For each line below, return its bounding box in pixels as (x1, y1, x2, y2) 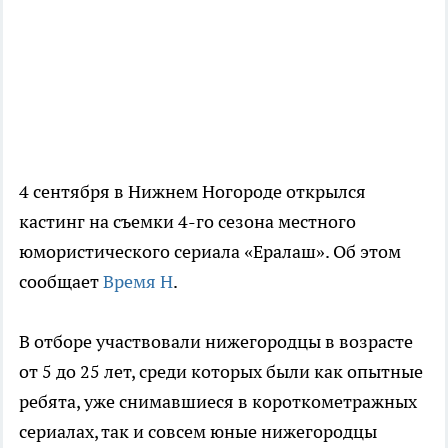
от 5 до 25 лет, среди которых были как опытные (19, 360, 423, 384)
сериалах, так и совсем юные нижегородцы (19, 420, 377, 444)
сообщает (19, 270, 103, 294)
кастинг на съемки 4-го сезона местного (19, 210, 356, 234)
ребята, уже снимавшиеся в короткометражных (19, 390, 417, 414)
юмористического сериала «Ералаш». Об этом (19, 240, 401, 264)
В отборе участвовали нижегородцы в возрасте (19, 330, 413, 354)
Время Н (103, 270, 173, 294)
